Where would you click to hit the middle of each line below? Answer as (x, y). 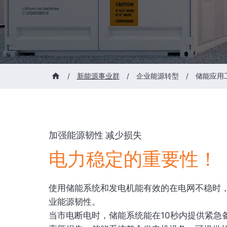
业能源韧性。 (74, 201)
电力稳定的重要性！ (133, 159)
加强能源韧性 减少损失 (95, 135)
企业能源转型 (157, 76)
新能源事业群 (98, 76)
